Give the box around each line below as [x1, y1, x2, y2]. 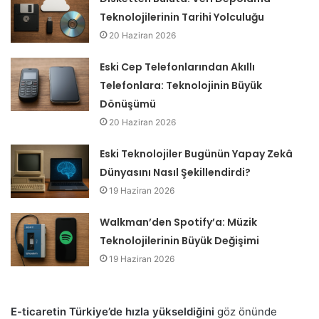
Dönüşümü [100, 97, 157, 112]
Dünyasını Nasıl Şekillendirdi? [100, 165, 251, 180]
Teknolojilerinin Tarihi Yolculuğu [100, 10, 265, 25]
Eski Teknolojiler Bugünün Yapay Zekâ [100, 147, 293, 162]
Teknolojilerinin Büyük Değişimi [100, 234, 260, 249]
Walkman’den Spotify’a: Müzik [100, 215, 258, 230]
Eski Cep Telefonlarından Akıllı [100, 60, 256, 75]
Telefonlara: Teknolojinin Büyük [100, 78, 263, 93]
